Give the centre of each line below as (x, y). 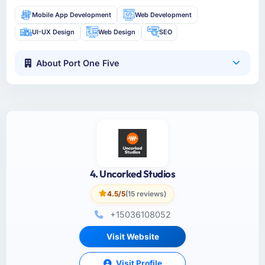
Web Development (163, 14)
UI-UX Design (54, 32)
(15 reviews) (146, 193)
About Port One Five (78, 63)
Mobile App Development (72, 14)
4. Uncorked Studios (132, 173)
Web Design (117, 32)
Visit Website (132, 236)
